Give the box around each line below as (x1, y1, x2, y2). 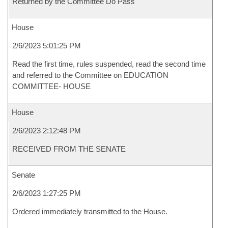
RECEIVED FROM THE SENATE (12, 145, 126, 153)
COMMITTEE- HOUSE (12, 82, 91, 91)
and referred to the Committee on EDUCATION (12, 71, 168, 79)
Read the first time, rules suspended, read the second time (12, 60, 206, 68)
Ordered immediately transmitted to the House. (12, 207, 167, 216)
